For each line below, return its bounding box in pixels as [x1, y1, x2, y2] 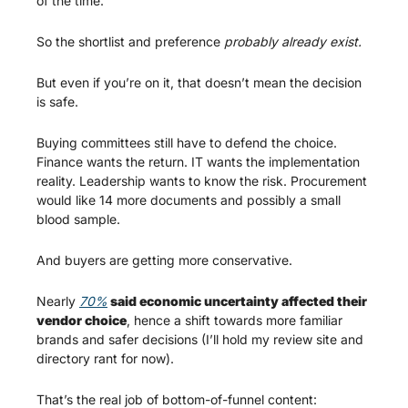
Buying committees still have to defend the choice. [36, 134, 337, 150]
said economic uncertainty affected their [107, 292, 367, 309]
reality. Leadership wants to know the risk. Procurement [36, 172, 367, 189]
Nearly [36, 292, 79, 309]
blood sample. [36, 210, 120, 227]
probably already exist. [224, 33, 362, 49]
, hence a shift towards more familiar [127, 311, 342, 328]
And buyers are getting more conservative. [36, 251, 292, 268]
